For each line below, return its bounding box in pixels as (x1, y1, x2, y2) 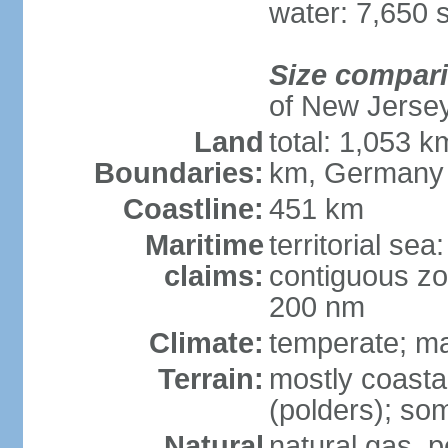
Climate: (148, 327, 264, 359)
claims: (163, 260, 264, 292)
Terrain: (157, 363, 264, 395)
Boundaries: (93, 157, 264, 189)
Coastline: (122, 193, 264, 225)
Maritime (144, 229, 264, 261)
